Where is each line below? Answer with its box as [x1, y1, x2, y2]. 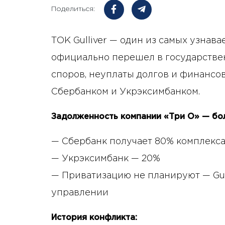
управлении [51, 188, 108, 197]
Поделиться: [51, 6, 95, 12]
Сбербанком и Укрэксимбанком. [51, 87, 200, 96]
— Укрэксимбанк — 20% [51, 154, 160, 163]
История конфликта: [51, 213, 137, 221]
